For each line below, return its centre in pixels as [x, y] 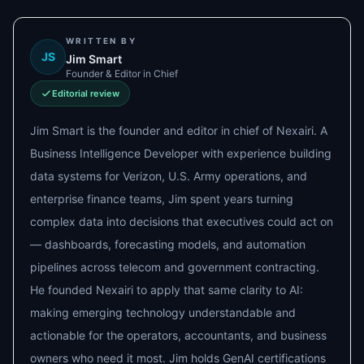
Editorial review [86, 93]
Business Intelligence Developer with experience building [181, 153]
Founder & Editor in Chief [122, 73]
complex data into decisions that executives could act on [182, 221]
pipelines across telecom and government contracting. [175, 266]
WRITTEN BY [101, 40]
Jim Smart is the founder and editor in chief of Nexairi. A [179, 130]
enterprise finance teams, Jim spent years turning [162, 198]
